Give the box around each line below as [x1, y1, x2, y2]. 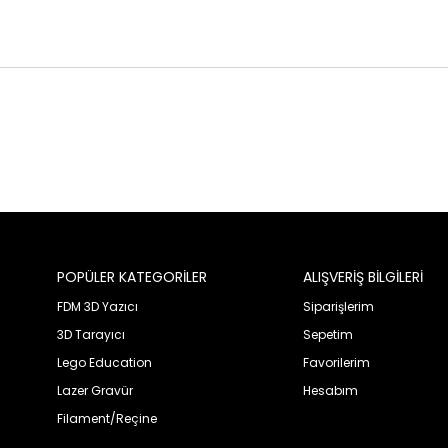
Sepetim [302, 325, 353, 343]
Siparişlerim [302, 297, 374, 315]
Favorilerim [302, 353, 370, 371]
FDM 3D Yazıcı [57, 297, 138, 315]
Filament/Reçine [57, 409, 157, 427]
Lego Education [57, 353, 152, 371]
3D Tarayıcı [57, 325, 125, 343]
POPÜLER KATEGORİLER [57, 266, 207, 287]
